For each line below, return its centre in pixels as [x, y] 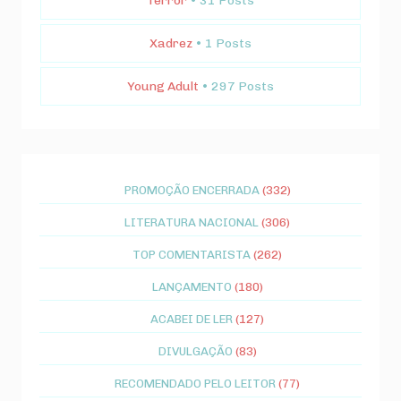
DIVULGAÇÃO [195, 350]
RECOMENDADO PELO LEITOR [195, 383]
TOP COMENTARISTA [192, 254]
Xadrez [171, 43]
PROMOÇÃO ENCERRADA [192, 189]
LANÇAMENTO [192, 286]
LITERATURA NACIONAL [192, 222]
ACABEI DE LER [192, 318]
